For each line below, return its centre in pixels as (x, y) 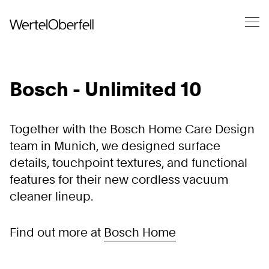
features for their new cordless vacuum (119, 180)
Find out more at (57, 232)
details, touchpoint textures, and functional (128, 163)
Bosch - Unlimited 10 (106, 89)
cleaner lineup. (51, 196)
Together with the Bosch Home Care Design (132, 129)
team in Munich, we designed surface (115, 146)
